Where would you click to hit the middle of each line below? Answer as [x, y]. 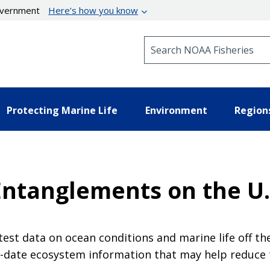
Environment [176, 110]
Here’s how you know [93, 10]
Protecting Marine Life [62, 110]
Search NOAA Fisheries [193, 41]
